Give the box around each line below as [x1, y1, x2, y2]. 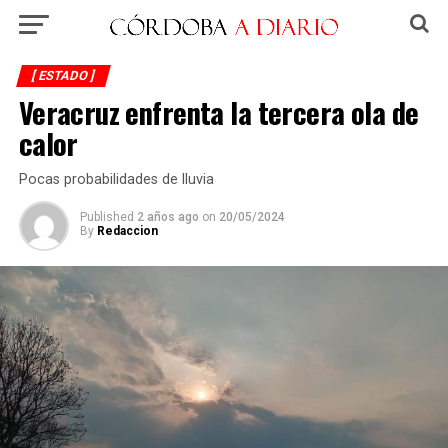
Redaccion [96, 224, 158, 238]
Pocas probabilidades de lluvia [18, 171, 214, 188]
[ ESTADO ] [29, 68, 97, 83]
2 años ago [136, 210, 199, 224]
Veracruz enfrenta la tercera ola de [18, 91, 419, 133]
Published [79, 210, 134, 224]
